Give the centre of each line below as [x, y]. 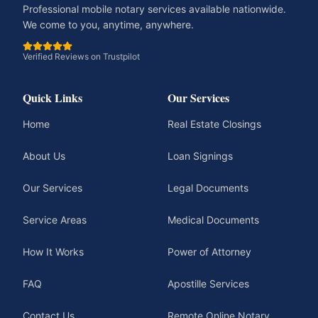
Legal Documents [208, 188]
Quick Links [53, 98]
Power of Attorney [209, 252]
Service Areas [55, 220]
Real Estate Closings [214, 124]
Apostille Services [208, 284]
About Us [44, 156]
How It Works [53, 252]
